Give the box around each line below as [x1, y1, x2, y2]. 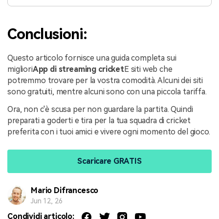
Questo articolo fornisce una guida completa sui [7, 53, 176, 63]
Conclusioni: [7, 25, 88, 43]
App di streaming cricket [32, 64, 124, 74]
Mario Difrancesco [30, 185, 99, 195]
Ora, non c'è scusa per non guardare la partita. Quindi [7, 104, 193, 114]
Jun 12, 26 [30, 197, 63, 205]
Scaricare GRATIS [77, 156, 142, 166]
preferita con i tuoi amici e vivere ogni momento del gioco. [7, 127, 210, 136]
